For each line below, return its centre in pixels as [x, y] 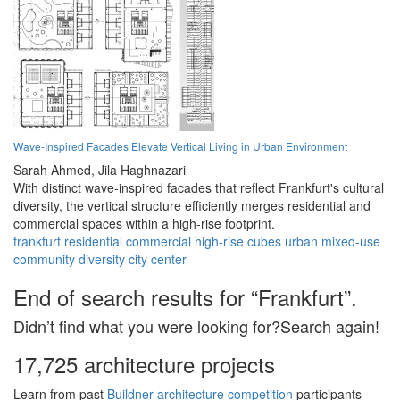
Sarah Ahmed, [54, 170]
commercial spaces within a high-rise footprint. [144, 224]
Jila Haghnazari [142, 170]
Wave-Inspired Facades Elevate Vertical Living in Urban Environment [180, 146]
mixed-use [351, 242]
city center [158, 259]
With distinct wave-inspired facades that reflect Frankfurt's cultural [199, 188]
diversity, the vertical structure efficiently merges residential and [192, 206]
